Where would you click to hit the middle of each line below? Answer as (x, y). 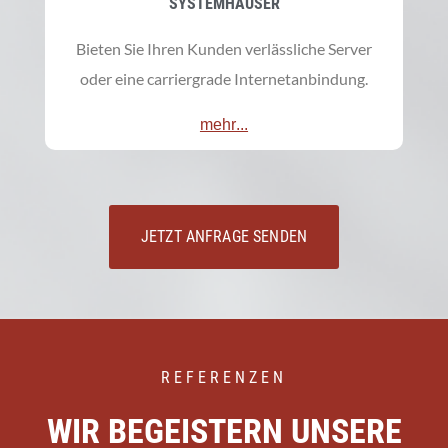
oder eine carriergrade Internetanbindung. (224, 78)
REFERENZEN (224, 377)
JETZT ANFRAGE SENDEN (224, 236)
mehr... (224, 124)
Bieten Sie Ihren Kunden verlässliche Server (224, 48)
